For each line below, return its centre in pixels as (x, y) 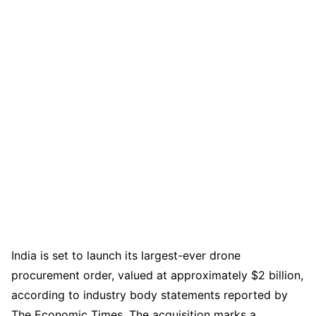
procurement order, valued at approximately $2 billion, (157, 275)
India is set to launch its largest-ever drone (126, 255)
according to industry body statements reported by (150, 294)
